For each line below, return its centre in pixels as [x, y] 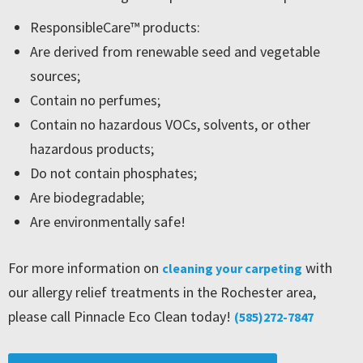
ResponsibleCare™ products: [115, 27]
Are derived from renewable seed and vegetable [175, 51]
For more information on [85, 267]
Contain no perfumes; [95, 100]
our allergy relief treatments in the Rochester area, [162, 292]
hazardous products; [92, 148]
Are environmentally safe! [108, 221]
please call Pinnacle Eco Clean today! [121, 316]
